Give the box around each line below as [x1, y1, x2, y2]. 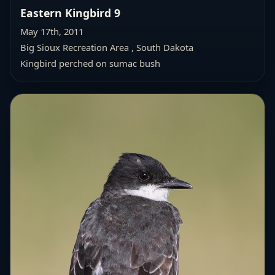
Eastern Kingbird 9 [20, 5, 120, 20]
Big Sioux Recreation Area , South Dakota [20, 41, 193, 53]
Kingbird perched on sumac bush [20, 56, 160, 69]
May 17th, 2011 [20, 25, 83, 37]
